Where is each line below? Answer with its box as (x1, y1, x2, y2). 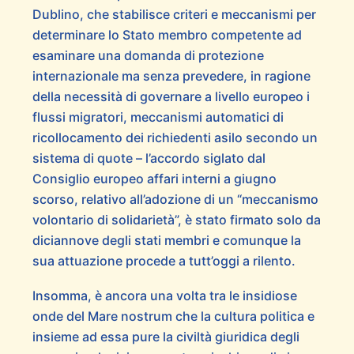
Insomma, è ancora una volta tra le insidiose (32, 287, 297, 303)
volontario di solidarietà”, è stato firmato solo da (32, 212, 321, 228)
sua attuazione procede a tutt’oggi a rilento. (32, 253, 296, 269)
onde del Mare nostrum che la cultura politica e (32, 307, 314, 324)
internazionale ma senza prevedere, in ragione (32, 68, 311, 85)
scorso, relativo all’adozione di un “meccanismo (32, 191, 318, 208)
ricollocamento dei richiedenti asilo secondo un (32, 130, 318, 146)
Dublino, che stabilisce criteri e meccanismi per (32, 6, 316, 23)
